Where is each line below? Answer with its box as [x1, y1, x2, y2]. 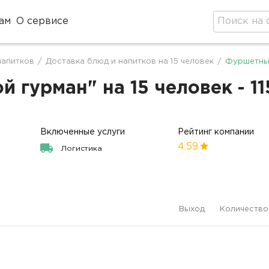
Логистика [61, 145, 103, 152]
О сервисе [16, 17, 69, 26]
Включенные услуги [40, 128, 125, 136]
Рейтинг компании [178, 128, 255, 136]
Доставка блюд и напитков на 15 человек [46, 58, 214, 65]
